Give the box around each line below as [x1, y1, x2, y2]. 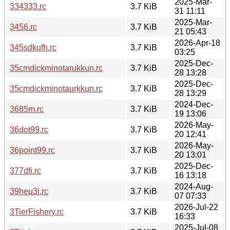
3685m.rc [10, 104, 44, 113]
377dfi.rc [10, 166, 41, 175]
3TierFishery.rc [10, 207, 64, 216]
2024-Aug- [175, 182, 213, 191]
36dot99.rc [10, 125, 48, 134]
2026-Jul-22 [175, 202, 218, 212]
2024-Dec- [175, 100, 213, 109]
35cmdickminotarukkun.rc [10, 63, 103, 72]
